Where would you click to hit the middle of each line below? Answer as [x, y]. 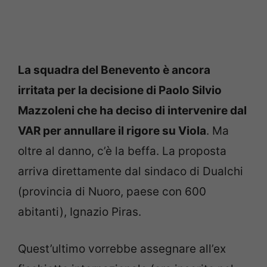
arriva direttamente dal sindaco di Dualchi [131, 171]
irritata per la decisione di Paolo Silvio [120, 90]
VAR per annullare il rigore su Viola [112, 131]
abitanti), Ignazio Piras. [80, 212]
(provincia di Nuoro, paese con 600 [112, 191]
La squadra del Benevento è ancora [114, 70]
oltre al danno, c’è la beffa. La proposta [122, 151]
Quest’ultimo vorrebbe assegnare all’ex [122, 249]
